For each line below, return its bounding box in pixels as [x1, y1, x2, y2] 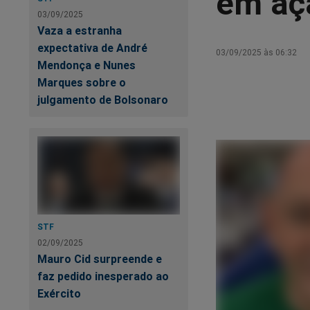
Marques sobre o [37, 75, 126, 89]
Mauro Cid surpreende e [37, 251, 162, 266]
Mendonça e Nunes [37, 57, 136, 72]
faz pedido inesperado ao [37, 268, 169, 283]
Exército [37, 286, 81, 300]
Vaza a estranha [37, 23, 122, 37]
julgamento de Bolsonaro [37, 92, 168, 107]
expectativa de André [37, 40, 147, 55]
